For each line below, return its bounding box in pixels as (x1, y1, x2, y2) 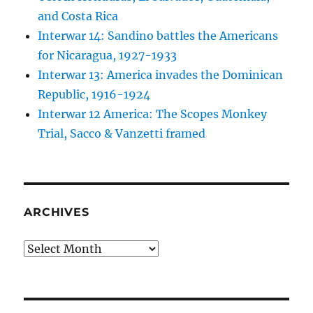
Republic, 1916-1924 (38, 87, 151, 102)
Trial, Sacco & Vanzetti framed (38, 126, 206, 141)
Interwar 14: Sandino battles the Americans (38, 29, 279, 43)
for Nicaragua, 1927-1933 (38, 48, 177, 63)
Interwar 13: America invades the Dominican (38, 68, 284, 82)
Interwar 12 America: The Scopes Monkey (38, 107, 268, 122)
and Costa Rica (38, 9, 119, 24)
